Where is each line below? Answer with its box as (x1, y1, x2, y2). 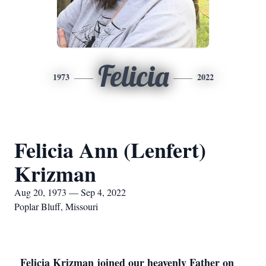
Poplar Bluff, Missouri (14, 200, 98, 213)
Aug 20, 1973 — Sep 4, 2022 (14, 186, 126, 198)
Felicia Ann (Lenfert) (14, 134, 206, 165)
